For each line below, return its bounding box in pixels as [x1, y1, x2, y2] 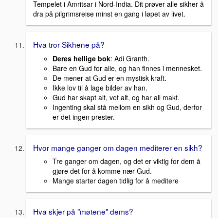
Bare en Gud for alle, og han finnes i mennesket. [53, 63, 202, 73]
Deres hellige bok [53, 53, 110, 63]
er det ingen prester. [53, 111, 115, 122]
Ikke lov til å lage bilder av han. [53, 82, 147, 92]
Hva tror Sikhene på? [33, 38, 105, 50]
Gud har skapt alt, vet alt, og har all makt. [53, 92, 180, 102]
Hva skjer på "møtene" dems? [33, 206, 133, 217]
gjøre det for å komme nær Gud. [53, 166, 152, 176]
